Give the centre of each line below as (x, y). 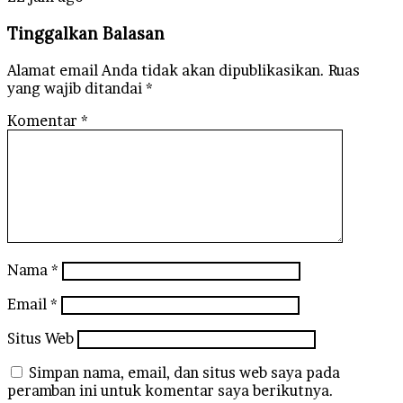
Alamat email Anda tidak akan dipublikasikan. (166, 70)
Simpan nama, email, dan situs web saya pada (184, 372)
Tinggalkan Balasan (86, 34)
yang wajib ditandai (76, 88)
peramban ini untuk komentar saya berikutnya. (170, 390)
